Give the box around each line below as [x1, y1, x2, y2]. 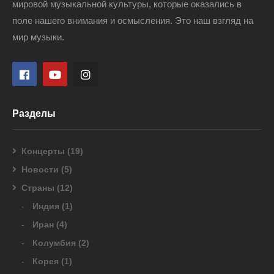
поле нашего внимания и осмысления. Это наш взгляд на [12, 15, 253, 26]
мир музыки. [12, 32, 64, 43]
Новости [21, 165, 59, 175]
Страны [21, 183, 54, 193]
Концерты [21, 146, 65, 157]
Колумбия [32, 238, 76, 248]
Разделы [12, 108, 56, 119]
